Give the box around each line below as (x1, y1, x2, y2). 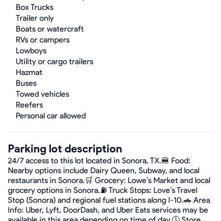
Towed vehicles (16, 89, 69, 99)
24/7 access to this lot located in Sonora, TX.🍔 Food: (8, 156, 190, 165)
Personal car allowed (16, 111, 86, 120)
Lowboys (16, 46, 46, 55)
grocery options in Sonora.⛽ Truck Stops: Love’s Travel (8, 185, 197, 195)
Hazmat (16, 68, 42, 77)
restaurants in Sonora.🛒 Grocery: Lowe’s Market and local (8, 176, 210, 185)
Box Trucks (16, 2, 53, 12)
